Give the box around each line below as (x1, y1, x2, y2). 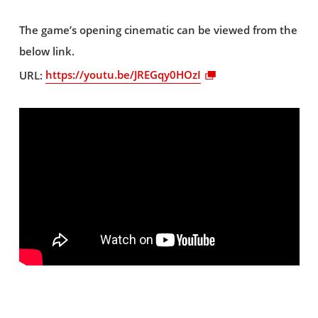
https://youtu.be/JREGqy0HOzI (45, 67, 201, 83)
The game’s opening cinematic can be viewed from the (18, 22, 297, 38)
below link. (18, 43, 75, 59)
